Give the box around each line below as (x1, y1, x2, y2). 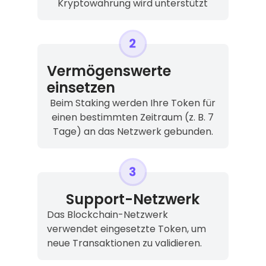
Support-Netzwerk (66, 189, 200, 210)
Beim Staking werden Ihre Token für (50, 96, 216, 110)
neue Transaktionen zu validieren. (46, 236, 202, 251)
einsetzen (46, 78, 115, 98)
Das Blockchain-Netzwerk (46, 208, 168, 222)
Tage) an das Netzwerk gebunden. (52, 125, 213, 139)
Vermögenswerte (46, 61, 171, 81)
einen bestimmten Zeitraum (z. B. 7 (52, 110, 214, 125)
